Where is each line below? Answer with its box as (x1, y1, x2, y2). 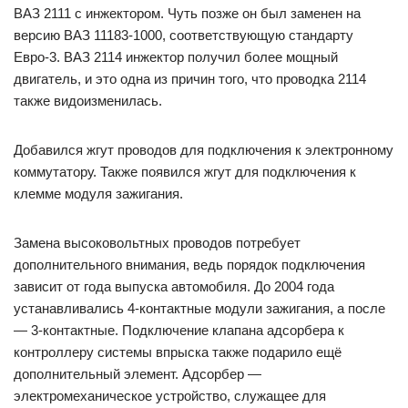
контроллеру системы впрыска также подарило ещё (14, 344, 342, 361)
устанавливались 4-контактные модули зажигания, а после (14, 301, 385, 317)
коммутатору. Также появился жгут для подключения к (14, 164, 356, 180)
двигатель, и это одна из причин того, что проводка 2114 (14, 71, 366, 87)
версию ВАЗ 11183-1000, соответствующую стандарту (14, 27, 353, 44)
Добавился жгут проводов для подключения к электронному (14, 142, 393, 158)
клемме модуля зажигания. (14, 186, 183, 202)
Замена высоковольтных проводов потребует (14, 235, 301, 251)
